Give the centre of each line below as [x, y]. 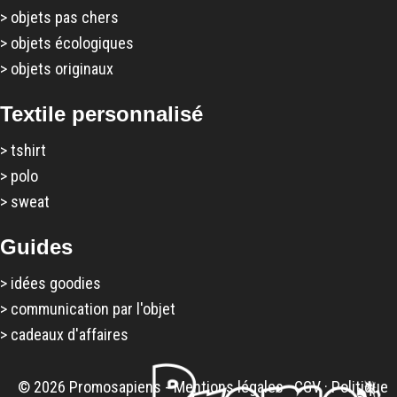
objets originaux [62, 69]
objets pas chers [65, 17]
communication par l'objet [93, 309]
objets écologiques [72, 43]
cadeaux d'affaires [70, 335]
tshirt [28, 150]
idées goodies [56, 283]
